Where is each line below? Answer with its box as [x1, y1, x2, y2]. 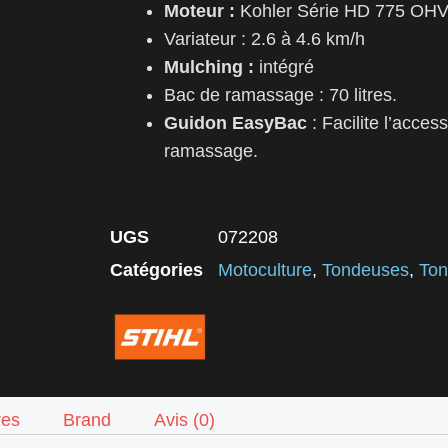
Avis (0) [154, 410, 216, 431]
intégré [259, 56, 314, 77]
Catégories [110, 260, 203, 280]
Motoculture [218, 260, 312, 280]
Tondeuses [322, 260, 409, 280]
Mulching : [164, 56, 259, 77]
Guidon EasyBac [164, 112, 307, 133]
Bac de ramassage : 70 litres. [164, 84, 397, 105]
